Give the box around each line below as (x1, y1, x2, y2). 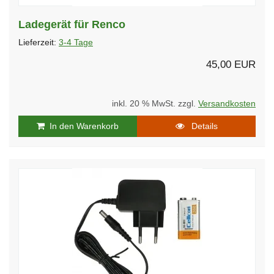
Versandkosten (198, 98, 256, 108)
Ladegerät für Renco (18, 18, 125, 31)
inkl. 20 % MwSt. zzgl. (112, 98, 198, 108)
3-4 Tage (59, 37, 93, 47)
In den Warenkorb (45, 120, 119, 131)
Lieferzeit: (18, 37, 59, 47)
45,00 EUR (206, 58, 256, 70)
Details (183, 120, 218, 131)
